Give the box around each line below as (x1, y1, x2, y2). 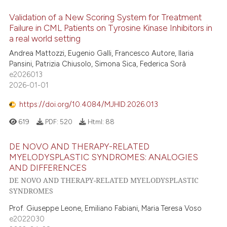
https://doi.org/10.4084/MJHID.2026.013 (19, 100, 159, 109)
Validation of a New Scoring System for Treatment (9, 12, 202, 23)
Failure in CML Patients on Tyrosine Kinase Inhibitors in (9, 23, 213, 33)
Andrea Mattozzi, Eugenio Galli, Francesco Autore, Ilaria (9, 48, 194, 58)
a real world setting (9, 33, 81, 44)
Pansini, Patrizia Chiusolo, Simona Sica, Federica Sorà (9, 59, 186, 68)
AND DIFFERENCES (9, 162, 87, 173)
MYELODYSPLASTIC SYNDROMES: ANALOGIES (9, 152, 199, 162)
